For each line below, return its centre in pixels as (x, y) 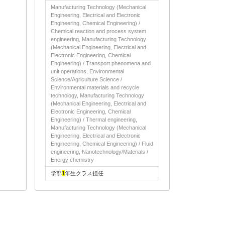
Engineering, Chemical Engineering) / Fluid (102, 144)
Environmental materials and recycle (95, 87)
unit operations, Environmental (87, 71)
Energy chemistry (72, 160)
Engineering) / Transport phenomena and (101, 63)
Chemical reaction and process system (98, 31)
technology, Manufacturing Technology (97, 95)
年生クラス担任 (84, 173)
